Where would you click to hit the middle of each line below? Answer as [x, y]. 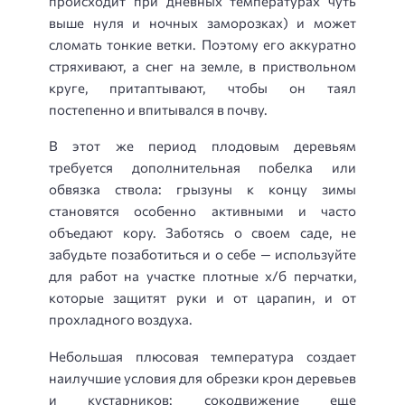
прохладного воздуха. [121, 320]
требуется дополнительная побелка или [202, 168]
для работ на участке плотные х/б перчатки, [202, 276]
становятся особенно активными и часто [202, 211]
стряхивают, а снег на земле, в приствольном [202, 66]
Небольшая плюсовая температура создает [202, 356]
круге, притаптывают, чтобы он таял [202, 87]
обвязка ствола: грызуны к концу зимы [202, 189]
